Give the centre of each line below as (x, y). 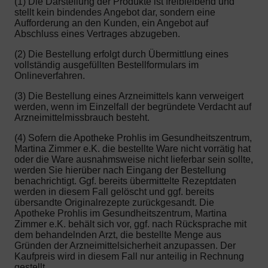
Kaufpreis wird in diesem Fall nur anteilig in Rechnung (129, 257)
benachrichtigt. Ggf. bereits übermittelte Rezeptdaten (125, 181)
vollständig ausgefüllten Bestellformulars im (106, 65)
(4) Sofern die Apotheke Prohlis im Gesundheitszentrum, (133, 138)
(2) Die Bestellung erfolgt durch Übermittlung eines (121, 54)
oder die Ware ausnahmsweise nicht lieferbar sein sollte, (134, 160)
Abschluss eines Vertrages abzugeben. (97, 34)
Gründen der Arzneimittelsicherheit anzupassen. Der (125, 246)
